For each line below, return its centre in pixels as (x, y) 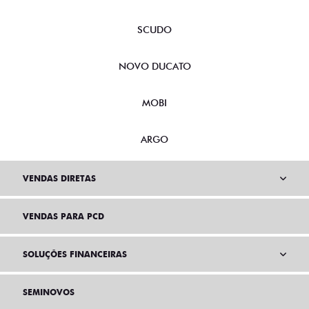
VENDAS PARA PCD (63, 217)
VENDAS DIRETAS (59, 179)
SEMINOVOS (49, 292)
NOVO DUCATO (154, 67)
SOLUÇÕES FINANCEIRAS (75, 255)
